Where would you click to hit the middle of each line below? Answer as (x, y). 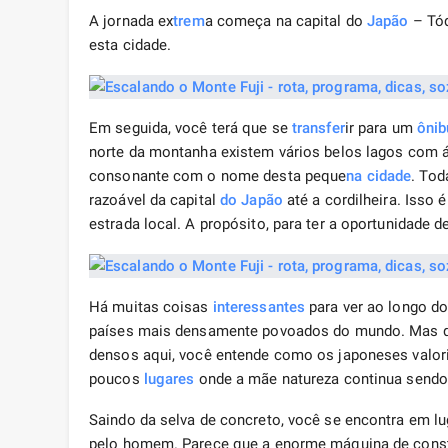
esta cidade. (130, 45)
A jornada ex (131, 21)
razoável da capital (154, 200)
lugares (169, 379)
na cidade (379, 176)
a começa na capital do (285, 21)
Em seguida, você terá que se (190, 128)
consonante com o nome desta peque (218, 176)
